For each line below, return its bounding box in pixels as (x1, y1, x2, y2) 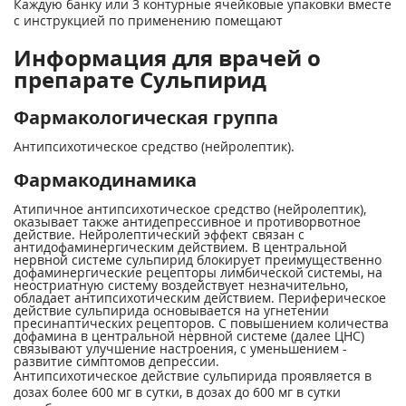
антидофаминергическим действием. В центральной (14, 238, 347, 256)
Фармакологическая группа (14, 105, 278, 130)
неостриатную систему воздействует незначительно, (14, 276, 348, 294)
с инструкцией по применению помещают (14, 12, 283, 29)
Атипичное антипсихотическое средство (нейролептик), (14, 200, 366, 217)
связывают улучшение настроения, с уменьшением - (14, 340, 347, 357)
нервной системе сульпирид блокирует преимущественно (14, 251, 382, 268)
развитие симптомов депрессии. (14, 353, 219, 370)
